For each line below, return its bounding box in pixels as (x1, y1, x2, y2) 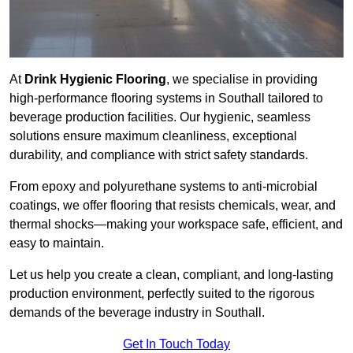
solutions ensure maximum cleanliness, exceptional (9, 129, 297, 143)
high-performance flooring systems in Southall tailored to (9, 91, 323, 106)
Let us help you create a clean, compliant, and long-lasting (9, 268, 333, 282)
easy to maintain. (9, 236, 104, 251)
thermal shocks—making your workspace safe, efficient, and (9, 217, 343, 232)
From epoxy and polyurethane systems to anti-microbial (9, 180, 318, 194)
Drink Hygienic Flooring (24, 72, 166, 87)
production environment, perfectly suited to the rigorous (9, 287, 314, 301)
